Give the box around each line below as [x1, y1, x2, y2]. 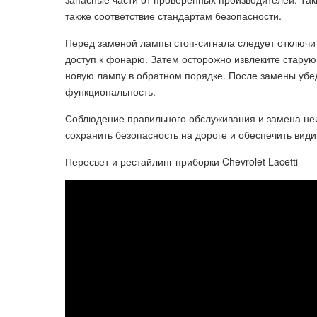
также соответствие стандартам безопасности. [65, 8, 282, 23]
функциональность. [65, 84, 156, 98]
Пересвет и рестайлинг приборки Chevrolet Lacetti [65, 154, 298, 168]
